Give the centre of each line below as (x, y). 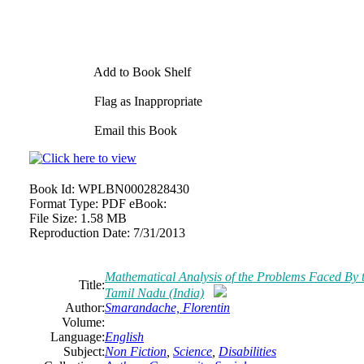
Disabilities (247, 351)
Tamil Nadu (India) (154, 293)
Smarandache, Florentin (167, 308)
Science (193, 351)
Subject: (84, 351)
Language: (78, 337)
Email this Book (134, 130)
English (124, 337)
